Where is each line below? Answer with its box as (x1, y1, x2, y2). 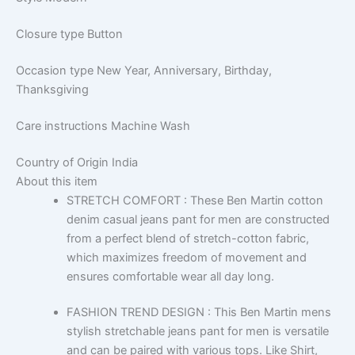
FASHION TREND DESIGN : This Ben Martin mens (66, 305, 331, 320)
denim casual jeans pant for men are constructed (66, 212, 330, 227)
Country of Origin (16, 155, 112, 170)
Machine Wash (111, 118, 190, 133)
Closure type (16, 26, 87, 41)
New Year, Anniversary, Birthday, (97, 63, 272, 78)
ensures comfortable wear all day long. (66, 269, 274, 284)
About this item (16, 174, 97, 189)
